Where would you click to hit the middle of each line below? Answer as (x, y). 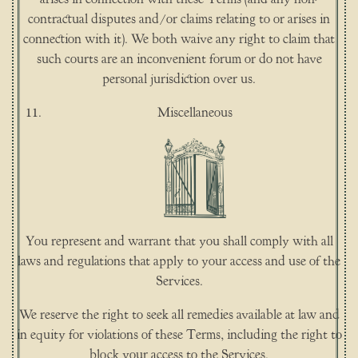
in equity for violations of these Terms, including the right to (179, 335)
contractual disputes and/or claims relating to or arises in (179, 19)
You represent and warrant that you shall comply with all (179, 242)
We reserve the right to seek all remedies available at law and (179, 315)
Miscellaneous (195, 112)
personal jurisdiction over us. (179, 79)
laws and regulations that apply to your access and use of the (179, 262)
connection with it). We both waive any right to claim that (179, 39)
